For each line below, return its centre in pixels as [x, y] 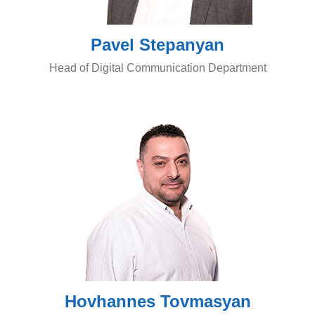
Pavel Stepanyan [157, 45]
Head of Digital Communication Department [157, 68]
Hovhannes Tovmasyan [157, 301]
